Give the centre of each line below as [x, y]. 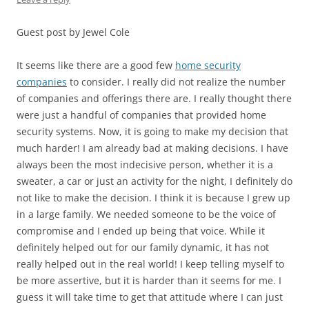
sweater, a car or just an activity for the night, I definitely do [154, 181]
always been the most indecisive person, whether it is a [145, 164]
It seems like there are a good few [96, 65]
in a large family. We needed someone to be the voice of [146, 214]
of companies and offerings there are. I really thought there [154, 98]
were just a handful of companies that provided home [141, 114]
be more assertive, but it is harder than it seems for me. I [149, 280]
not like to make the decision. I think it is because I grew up [153, 197]
